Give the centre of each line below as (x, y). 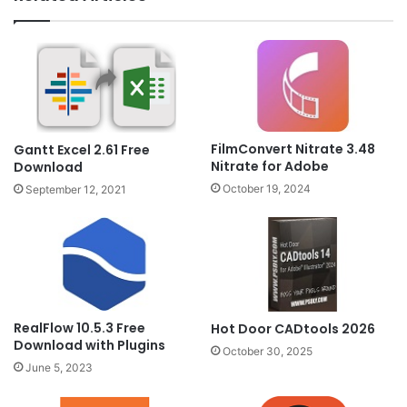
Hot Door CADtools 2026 (293, 329)
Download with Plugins (89, 346)
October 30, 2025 (268, 352)
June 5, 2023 (59, 368)
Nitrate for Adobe (270, 166)
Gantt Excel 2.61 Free (82, 150)
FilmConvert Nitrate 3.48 (293, 149)
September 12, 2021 (76, 190)
